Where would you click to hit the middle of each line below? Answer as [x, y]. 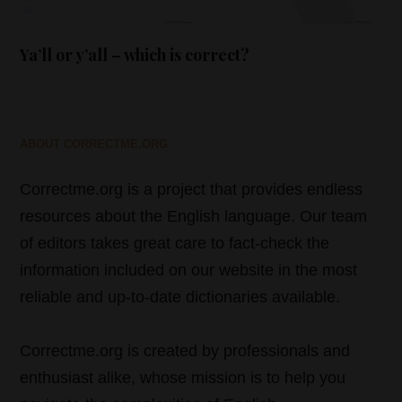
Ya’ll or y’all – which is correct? [135, 55]
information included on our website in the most [189, 271]
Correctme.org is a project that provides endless [192, 190]
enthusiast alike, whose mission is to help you [183, 378]
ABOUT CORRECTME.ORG [94, 144]
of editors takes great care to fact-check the [175, 244]
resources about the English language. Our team [194, 217]
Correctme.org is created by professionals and [185, 351]
